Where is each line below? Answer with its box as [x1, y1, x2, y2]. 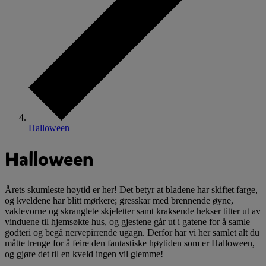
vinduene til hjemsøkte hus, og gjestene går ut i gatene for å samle [5, 217, 250, 227]
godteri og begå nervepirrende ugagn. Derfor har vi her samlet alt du [5, 227, 259, 238]
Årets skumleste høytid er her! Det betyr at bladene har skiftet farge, [5, 185, 258, 195]
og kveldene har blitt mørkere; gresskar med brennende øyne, [5, 195, 233, 206]
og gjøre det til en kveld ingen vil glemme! [5, 249, 163, 259]
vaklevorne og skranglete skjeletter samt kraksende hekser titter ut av [5, 206, 261, 217]
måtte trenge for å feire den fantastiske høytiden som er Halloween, [5, 238, 255, 249]
